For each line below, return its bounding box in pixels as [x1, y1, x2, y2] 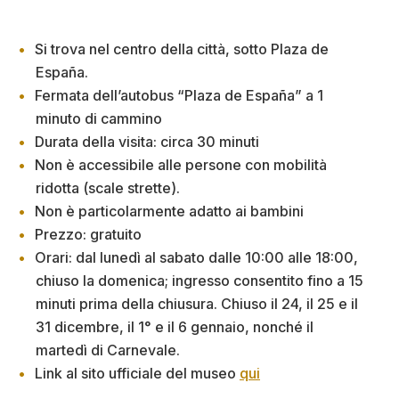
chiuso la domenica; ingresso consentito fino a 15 [36, 271, 363, 289]
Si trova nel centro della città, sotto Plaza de [35, 39, 329, 58]
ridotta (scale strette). [36, 178, 180, 197]
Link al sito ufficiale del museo [35, 363, 240, 382]
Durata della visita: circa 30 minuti [35, 132, 259, 151]
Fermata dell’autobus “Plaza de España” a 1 [35, 85, 323, 104]
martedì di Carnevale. [36, 340, 180, 359]
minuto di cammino [36, 109, 162, 127]
